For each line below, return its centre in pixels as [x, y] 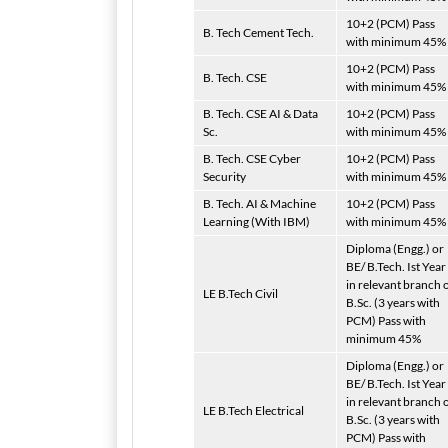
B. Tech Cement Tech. [258, 32]
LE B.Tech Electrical [253, 410]
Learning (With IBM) [256, 221]
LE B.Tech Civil [240, 293]
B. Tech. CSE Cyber [252, 158]
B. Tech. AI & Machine [259, 203]
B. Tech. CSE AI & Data [260, 113]
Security [224, 176]
